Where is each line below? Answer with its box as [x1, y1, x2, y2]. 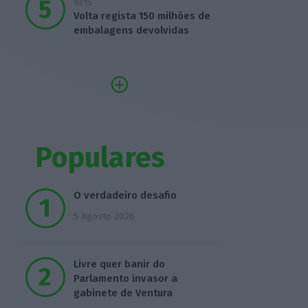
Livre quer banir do [73, 258, 165, 271]
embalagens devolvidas [73, 24, 189, 37]
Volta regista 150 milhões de [73, 10, 210, 23]
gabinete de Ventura [73, 287, 173, 300]
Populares [35, 140, 165, 175]
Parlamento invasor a [73, 272, 177, 285]
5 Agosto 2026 [73, 210, 135, 223]
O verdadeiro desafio [73, 189, 177, 202]
